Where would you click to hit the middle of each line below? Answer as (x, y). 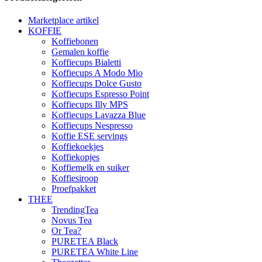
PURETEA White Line (95, 251)
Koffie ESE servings (89, 136)
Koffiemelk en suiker (90, 167)
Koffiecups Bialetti (86, 62)
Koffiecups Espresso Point (100, 94)
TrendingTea (75, 209)
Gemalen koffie (80, 51)
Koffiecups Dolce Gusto (96, 83)
